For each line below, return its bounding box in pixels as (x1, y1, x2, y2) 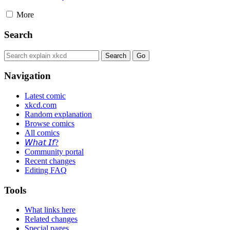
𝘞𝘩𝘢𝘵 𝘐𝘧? (25, 138, 59, 147)
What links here (25, 205, 75, 215)
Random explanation (25, 110, 92, 119)
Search (4, 29, 33, 40)
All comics (25, 128, 60, 138)
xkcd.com (25, 101, 56, 110)
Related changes (25, 215, 78, 224)
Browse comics (25, 119, 74, 128)
